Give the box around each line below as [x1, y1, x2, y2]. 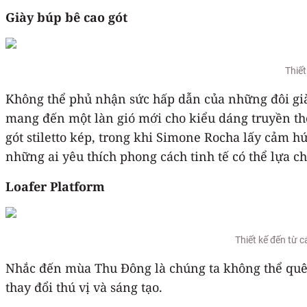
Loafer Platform [5, 177, 105, 195]
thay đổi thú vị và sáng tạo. [5, 278, 162, 295]
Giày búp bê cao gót [5, 8, 127, 25]
